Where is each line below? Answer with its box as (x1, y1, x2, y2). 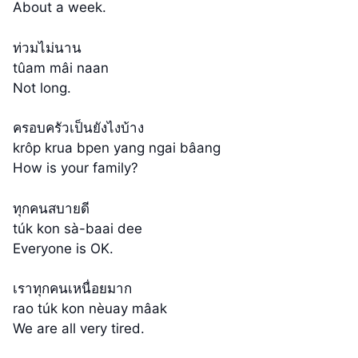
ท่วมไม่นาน (13, 39, 82, 56)
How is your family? (13, 160, 138, 177)
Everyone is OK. (13, 240, 113, 257)
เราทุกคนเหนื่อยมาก (13, 280, 132, 297)
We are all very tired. (13, 320, 145, 337)
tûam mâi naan (13, 59, 109, 76)
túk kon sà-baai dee (13, 220, 142, 237)
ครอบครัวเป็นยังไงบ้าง (13, 120, 144, 137)
